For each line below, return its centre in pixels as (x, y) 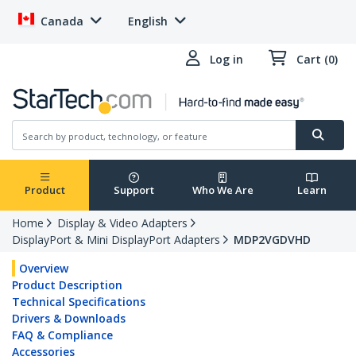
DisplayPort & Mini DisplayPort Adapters (116, 240)
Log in (226, 59)
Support (133, 190)
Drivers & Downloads (69, 319)
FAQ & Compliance (62, 335)
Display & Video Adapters (122, 223)
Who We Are (222, 190)
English (148, 21)
